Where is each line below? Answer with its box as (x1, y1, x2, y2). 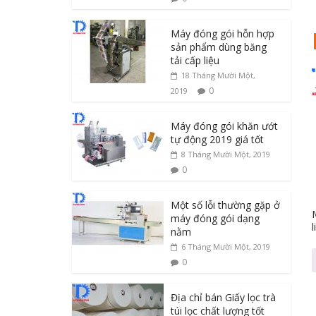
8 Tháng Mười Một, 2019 (181, 149, 270, 159)
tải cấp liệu (171, 54, 219, 67)
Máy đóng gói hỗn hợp (171, 27, 274, 40)
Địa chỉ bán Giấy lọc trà (171, 291, 276, 304)
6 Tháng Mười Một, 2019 (181, 241, 270, 252)
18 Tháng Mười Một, (181, 70, 255, 80)
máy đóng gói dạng (171, 212, 260, 225)
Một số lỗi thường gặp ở (171, 198, 280, 212)
